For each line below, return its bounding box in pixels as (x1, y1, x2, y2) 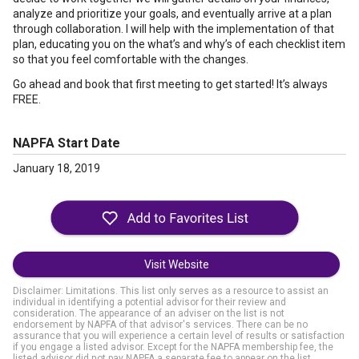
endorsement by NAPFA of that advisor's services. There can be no (13, 319, 308, 330)
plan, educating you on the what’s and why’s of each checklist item (13, 38, 345, 50)
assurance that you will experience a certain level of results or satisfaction (13, 330, 345, 341)
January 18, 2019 (13, 162, 100, 175)
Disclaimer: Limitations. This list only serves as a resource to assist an (13, 285, 329, 296)
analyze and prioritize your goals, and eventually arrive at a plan (13, 7, 332, 20)
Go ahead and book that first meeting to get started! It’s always (13, 78, 328, 91)
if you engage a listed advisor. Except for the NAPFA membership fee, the (13, 341, 333, 353)
